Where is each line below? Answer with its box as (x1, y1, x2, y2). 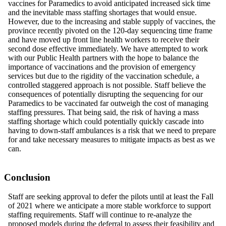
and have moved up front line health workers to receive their (8, 35, 199, 44)
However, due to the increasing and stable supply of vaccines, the (8, 17, 215, 26)
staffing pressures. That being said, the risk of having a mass (8, 108, 199, 117)
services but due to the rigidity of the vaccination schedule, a (8, 72, 199, 81)
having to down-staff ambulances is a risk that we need (8, 126, 184, 135)
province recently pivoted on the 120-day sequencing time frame (8, 26, 212, 35)
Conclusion (4, 172, 50, 183)
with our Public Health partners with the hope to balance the (8, 53, 199, 63)
